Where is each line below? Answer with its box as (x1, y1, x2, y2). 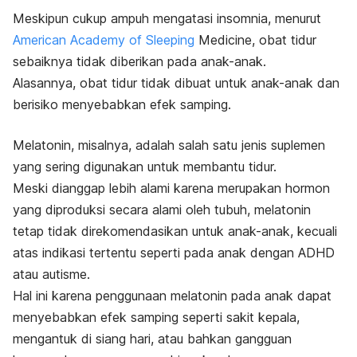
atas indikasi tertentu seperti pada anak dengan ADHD (13, 244, 335, 261)
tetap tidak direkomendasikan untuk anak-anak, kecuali (13, 222, 337, 239)
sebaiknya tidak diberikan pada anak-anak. (13, 53, 266, 69)
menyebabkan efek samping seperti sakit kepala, (13, 308, 300, 325)
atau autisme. (13, 265, 90, 282)
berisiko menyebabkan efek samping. (13, 96, 231, 112)
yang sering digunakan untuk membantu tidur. (13, 158, 277, 175)
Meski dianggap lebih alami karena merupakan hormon (13, 179, 330, 196)
